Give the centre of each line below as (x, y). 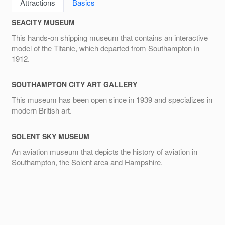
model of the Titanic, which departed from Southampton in (105, 48)
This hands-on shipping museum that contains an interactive (110, 37)
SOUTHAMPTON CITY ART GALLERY (74, 84)
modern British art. (42, 110)
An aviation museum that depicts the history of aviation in (104, 151)
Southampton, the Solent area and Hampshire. (87, 162)
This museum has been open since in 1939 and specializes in (112, 99)
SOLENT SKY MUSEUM (50, 136)
